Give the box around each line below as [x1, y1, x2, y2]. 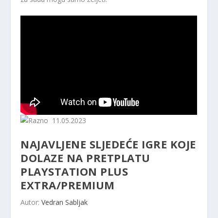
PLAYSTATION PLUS [20, 163, 128, 179]
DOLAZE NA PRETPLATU [20, 150, 150, 165]
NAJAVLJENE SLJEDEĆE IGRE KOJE [20, 136, 196, 151]
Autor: [20, 197, 42, 207]
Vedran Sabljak [41, 197, 88, 207]
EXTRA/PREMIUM [20, 177, 115, 192]
